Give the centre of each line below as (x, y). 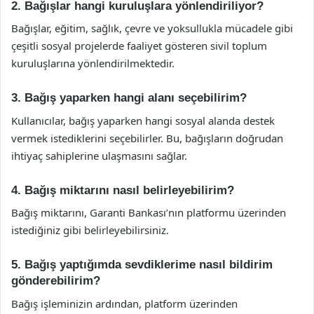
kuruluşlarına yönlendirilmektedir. (93, 63)
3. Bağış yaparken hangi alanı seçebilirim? (129, 98)
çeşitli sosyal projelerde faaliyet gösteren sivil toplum (139, 46)
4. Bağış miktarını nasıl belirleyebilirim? (123, 190)
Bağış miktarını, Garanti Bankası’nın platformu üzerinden (149, 212)
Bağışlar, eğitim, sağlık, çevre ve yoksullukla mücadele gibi (152, 28)
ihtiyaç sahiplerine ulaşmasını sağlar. (99, 155)
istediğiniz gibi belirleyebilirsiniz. (90, 230)
